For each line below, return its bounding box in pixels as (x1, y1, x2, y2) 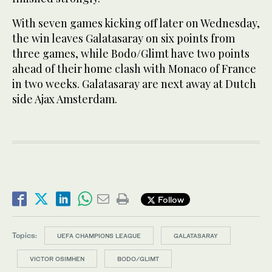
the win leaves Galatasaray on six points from (12, 31, 235, 46)
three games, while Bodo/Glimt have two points (12, 46, 250, 61)
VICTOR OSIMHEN (30, 255, 84, 263)
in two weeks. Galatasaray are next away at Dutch (12, 76, 256, 92)
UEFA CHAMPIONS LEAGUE (57, 232, 141, 240)
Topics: (12, 231, 37, 240)
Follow (155, 194, 184, 205)
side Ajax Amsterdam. (12, 92, 117, 107)
